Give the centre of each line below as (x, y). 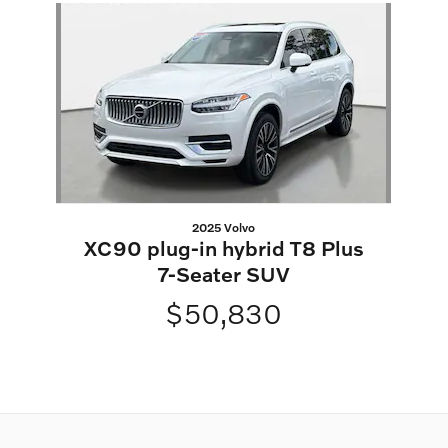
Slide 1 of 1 (40, 13)
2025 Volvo (224, 228)
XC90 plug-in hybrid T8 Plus (223, 248)
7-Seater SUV (224, 274)
